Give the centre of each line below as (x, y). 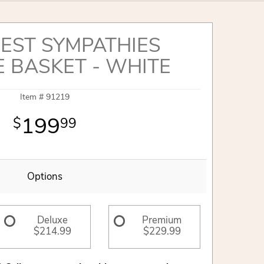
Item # (33, 97)
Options (45, 176)
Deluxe (52, 220)
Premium (162, 220)
